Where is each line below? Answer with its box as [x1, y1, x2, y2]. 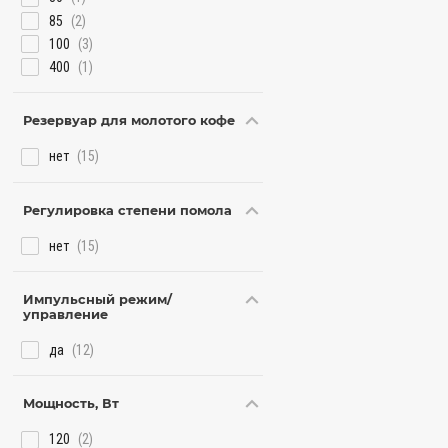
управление [23, 307, 109, 323]
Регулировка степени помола [23, 202, 233, 218]
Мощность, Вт [23, 396, 120, 412]
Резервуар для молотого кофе [23, 113, 236, 129]
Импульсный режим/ [23, 292, 173, 308]
